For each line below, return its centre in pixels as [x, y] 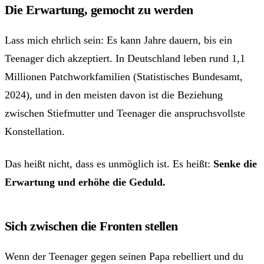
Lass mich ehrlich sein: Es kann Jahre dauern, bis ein [118, 40]
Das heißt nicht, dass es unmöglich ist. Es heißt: [109, 164]
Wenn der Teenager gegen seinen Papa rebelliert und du [124, 256]
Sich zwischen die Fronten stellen [91, 226]
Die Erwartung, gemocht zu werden [99, 9]
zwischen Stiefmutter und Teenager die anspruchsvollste [125, 113]
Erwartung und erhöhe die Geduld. [85, 182]
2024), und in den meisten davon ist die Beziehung [114, 95]
